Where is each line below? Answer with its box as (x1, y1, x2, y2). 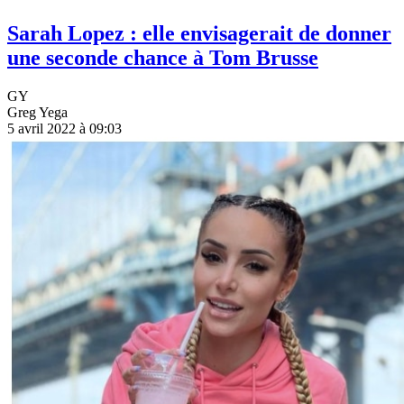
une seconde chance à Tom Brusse (7, 46, 318, 70)
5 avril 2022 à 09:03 (7, 121, 122, 137)
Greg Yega (7, 105, 68, 121)
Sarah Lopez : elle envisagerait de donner (7, 22, 391, 46)
